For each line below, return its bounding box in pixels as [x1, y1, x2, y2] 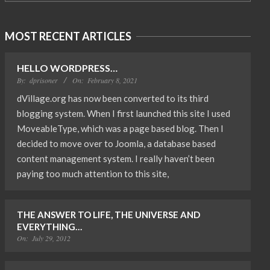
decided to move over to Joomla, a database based [17, 138, 216, 149]
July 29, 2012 [32, 233, 71, 243]
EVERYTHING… [17, 221, 82, 232]
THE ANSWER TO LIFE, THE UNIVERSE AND [17, 209, 200, 220]
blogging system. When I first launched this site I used [17, 108, 230, 119]
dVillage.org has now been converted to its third [17, 93, 209, 104]
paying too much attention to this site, [17, 168, 169, 179]
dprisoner [30, 75, 58, 85]
